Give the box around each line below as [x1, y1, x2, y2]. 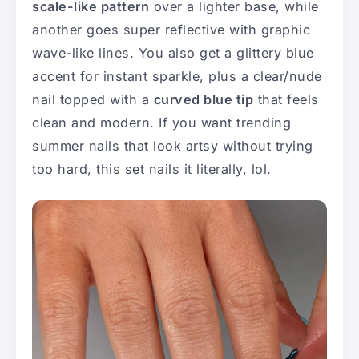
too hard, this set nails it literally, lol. [32, 160, 272, 177]
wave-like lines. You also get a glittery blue [32, 44, 314, 61]
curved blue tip [153, 91, 253, 107]
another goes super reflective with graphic [32, 21, 310, 38]
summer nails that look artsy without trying [32, 137, 313, 154]
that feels [253, 91, 319, 107]
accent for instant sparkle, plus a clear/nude [32, 67, 322, 84]
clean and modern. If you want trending [32, 114, 291, 131]
